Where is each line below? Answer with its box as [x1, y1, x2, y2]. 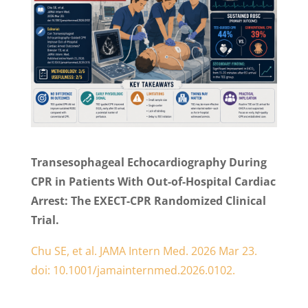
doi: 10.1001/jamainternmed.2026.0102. [30, 262, 238, 278]
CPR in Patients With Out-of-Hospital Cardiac [30, 173, 276, 189]
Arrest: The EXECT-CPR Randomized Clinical [30, 192, 266, 208]
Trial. [30, 212, 59, 228]
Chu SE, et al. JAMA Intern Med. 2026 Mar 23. [30, 243, 257, 258]
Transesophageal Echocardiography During [30, 154, 267, 170]
